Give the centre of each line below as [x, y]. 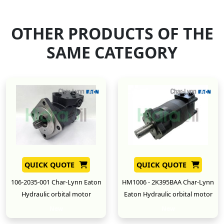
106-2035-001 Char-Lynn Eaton [56, 182]
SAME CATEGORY [112, 52]
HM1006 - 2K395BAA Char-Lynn [168, 182]
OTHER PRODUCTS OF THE [112, 33]
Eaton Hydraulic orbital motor [168, 194]
